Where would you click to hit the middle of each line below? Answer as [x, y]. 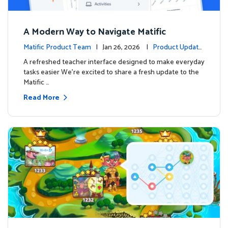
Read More [41, 98]
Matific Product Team [57, 48]
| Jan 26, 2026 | [127, 48]
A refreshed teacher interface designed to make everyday [114, 63]
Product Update [178, 48]
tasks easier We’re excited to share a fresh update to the [111, 73]
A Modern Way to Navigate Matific [95, 32]
